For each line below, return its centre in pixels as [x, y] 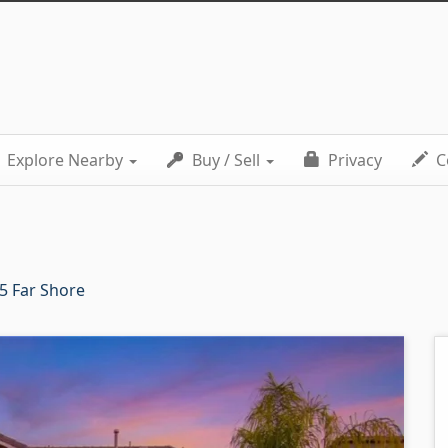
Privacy [353, 160]
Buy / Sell [226, 160]
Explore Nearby [65, 160]
